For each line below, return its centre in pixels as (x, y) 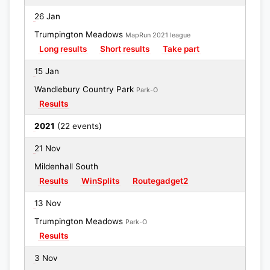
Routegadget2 (160, 181)
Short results (125, 49)
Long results (63, 49)
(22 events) (78, 126)
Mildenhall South (66, 166)
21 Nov (48, 148)
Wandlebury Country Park (85, 89)
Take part (181, 49)
